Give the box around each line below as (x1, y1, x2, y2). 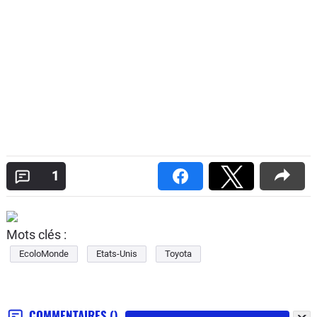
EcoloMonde (19, 248, 69, 259)
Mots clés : (6, 226, 67, 242)
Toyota (165, 248, 192, 259)
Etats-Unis (96, 248, 137, 259)
